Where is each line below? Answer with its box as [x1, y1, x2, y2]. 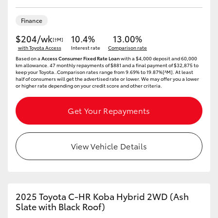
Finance [21, 16, 42, 24]
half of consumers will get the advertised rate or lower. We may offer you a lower [16, 75, 199, 82]
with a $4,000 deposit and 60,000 [120, 54, 197, 62]
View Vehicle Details [71, 140, 147, 151]
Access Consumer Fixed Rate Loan [41, 54, 120, 62]
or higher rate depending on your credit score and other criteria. [16, 82, 162, 89]
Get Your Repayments [68, 105, 150, 116]
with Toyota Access [18, 44, 61, 51]
